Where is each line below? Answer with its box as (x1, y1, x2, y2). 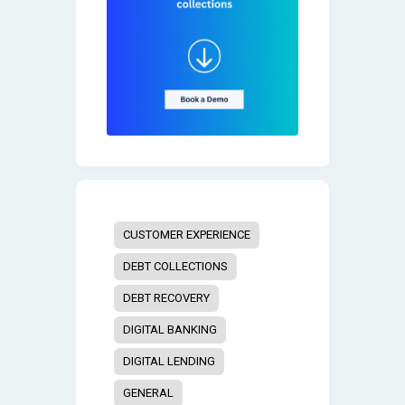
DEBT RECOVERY (123, 290, 211, 305)
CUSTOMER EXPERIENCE (123, 227, 251, 241)
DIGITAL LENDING (123, 353, 216, 368)
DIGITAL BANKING (123, 322, 218, 336)
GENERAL (123, 385, 174, 400)
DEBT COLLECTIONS (123, 259, 229, 273)
